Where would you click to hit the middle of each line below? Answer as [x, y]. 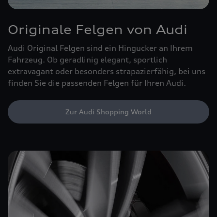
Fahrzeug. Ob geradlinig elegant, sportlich [87, 59]
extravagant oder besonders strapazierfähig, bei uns [107, 71]
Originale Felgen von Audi [98, 29]
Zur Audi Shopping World [108, 111]
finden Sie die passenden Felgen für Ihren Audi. [97, 83]
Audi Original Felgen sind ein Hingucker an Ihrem [100, 48]
